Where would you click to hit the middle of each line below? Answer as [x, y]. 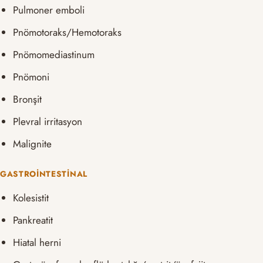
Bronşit [28, 100]
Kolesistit [31, 198]
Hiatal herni [37, 242]
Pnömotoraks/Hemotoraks [68, 33]
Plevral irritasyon [48, 122]
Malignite [33, 144]
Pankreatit [33, 220]
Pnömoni [31, 77]
